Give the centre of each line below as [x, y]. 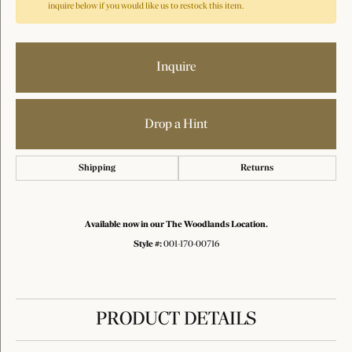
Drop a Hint [176, 124]
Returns [257, 168]
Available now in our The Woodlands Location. [176, 225]
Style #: [147, 244]
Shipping [97, 168]
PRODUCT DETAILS [176, 320]
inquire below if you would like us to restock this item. [146, 6]
